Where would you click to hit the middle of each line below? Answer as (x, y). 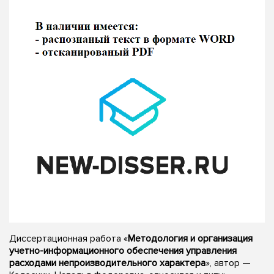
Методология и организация (190, 238)
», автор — (228, 263)
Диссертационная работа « (68, 238)
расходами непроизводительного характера (107, 263)
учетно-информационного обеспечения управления (123, 250)
